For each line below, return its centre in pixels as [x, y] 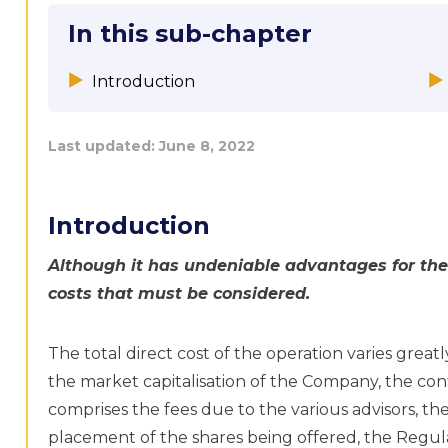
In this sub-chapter [190, 33]
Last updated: [104, 146]
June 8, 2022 [207, 146]
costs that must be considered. [179, 293]
